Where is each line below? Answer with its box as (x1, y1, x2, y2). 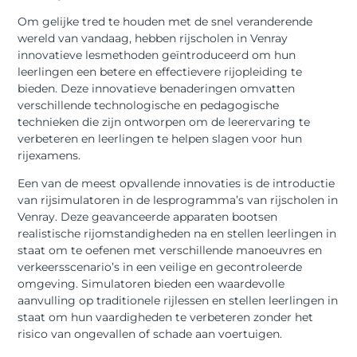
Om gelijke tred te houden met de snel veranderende (18, 14, 313, 29)
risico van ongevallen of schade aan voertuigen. (18, 327, 283, 342)
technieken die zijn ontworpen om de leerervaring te (18, 115, 311, 130)
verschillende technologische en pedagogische (18, 98, 280, 113)
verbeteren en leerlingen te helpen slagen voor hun (18, 131, 303, 147)
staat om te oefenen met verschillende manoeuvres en (18, 243, 323, 258)
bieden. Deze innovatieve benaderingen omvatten (18, 81, 296, 96)
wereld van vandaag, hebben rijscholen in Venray (18, 31, 288, 46)
